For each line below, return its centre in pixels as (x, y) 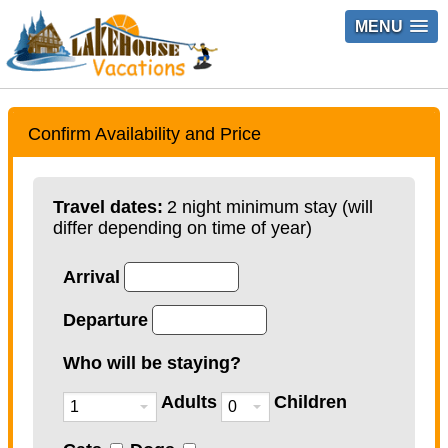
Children (310, 401)
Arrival (91, 276)
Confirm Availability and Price (144, 133)
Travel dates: (108, 206)
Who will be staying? (152, 362)
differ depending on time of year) (182, 227)
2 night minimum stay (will (270, 206)
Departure (105, 319)
